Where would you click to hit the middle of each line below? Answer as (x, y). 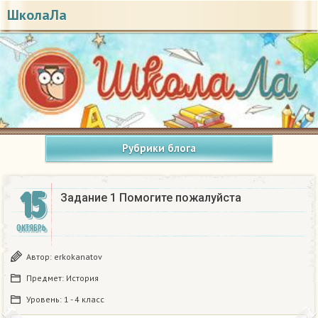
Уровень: (45, 300)
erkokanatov (78, 257)
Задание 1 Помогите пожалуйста (151, 198)
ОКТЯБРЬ (31, 229)
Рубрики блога (159, 148)
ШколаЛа (37, 15)
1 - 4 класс (84, 300)
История (82, 278)
